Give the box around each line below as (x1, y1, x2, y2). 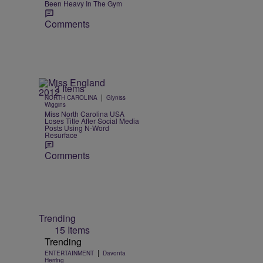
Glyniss (106, 93, 126, 102)
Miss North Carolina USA (45, 109, 124, 119)
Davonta (103, 248, 126, 257)
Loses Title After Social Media (45, 116, 139, 126)
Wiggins (45, 100, 66, 109)
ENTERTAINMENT (45, 248, 94, 257)
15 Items (55, 222, 90, 237)
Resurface (45, 130, 77, 140)
